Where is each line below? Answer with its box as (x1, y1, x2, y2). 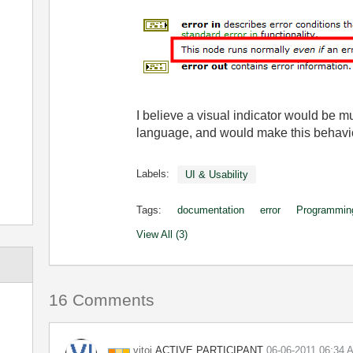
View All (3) (136, 229, 188, 240)
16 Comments (48, 291, 154, 309)
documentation (176, 204, 244, 216)
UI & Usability (184, 169, 248, 180)
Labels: (136, 168, 169, 180)
